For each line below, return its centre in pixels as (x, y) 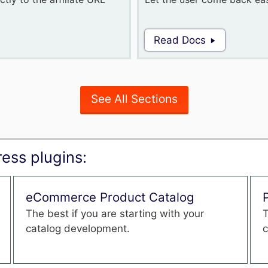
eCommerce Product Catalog (110, 197)
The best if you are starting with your (115, 214)
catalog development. (78, 229)
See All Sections (134, 99)
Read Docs (180, 40)
